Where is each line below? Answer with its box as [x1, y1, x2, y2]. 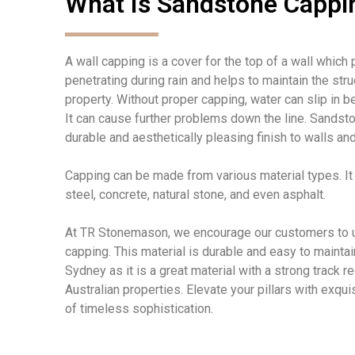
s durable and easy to [192, 243, 314, 259]
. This [109, 243, 141, 259]
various [216, 167, 257, 183]
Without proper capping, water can [116, 91, 307, 107]
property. [65, 91, 116, 107]
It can [65, 110, 98, 126]
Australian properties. [65, 281, 186, 297]
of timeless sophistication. [65, 300, 213, 316]
